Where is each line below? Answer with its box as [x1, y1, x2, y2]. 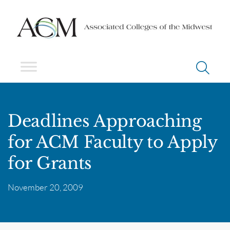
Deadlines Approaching [8, 110, 202, 131]
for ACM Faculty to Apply [8, 131, 217, 152]
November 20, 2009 [8, 181, 83, 193]
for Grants [8, 152, 92, 174]
